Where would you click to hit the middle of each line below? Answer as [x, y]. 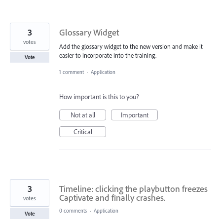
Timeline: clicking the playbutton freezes [133, 189]
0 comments [73, 211]
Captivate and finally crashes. [112, 198]
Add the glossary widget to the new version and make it [131, 47]
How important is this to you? [99, 97]
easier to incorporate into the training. [108, 55]
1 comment [72, 72]
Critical [83, 132]
